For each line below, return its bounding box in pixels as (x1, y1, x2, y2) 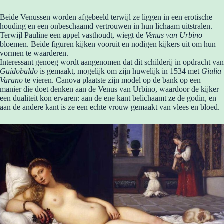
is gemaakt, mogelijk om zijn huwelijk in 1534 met (38, 66, 201, 75)
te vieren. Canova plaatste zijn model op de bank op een (23, 75, 201, 84)
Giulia (201, 66, 221, 75)
